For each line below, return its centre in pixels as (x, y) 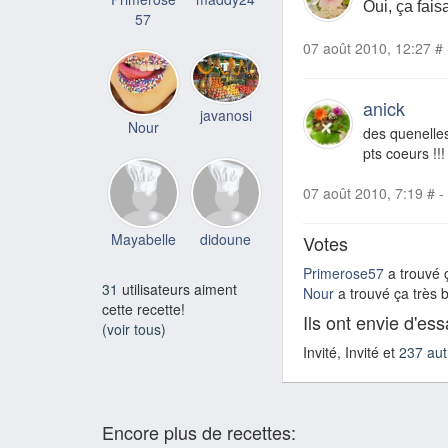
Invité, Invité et (351, 352)
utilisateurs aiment (177, 289)
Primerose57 (343, 273)
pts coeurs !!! (404, 153)
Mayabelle (143, 239)
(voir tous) (134, 329)
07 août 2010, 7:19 (363, 193)
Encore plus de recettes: (199, 432)
